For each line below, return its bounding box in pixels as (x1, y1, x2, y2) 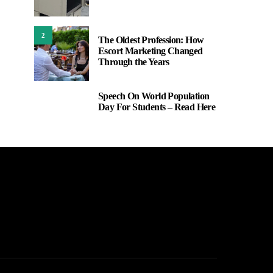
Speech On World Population (98, 91, 210, 101)
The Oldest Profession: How (98, 35, 204, 45)
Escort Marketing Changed (98, 46, 203, 56)
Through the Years (98, 57, 169, 67)
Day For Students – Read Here (98, 102, 216, 112)
